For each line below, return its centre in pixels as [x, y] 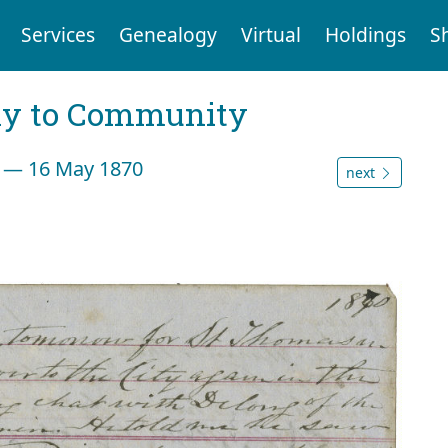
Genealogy [167, 35]
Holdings [365, 35]
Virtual [270, 35]
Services [57, 35]
